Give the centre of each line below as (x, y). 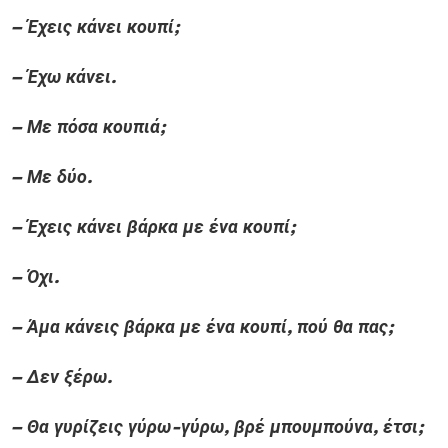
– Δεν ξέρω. (61, 377)
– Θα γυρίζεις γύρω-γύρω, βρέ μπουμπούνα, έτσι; (216, 427)
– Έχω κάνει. (63, 77)
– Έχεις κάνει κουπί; (94, 27)
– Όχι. (34, 277)
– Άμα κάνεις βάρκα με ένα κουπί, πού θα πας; (201, 327)
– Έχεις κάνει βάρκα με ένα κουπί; (152, 227)
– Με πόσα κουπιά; (87, 127)
